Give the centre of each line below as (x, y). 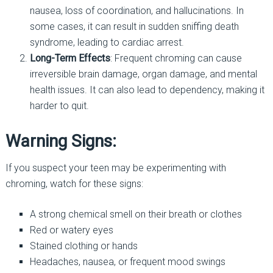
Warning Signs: (61, 141)
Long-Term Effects (70, 58)
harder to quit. (59, 105)
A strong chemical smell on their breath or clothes (136, 214)
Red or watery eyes (71, 230)
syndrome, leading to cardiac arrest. (107, 42)
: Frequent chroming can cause (176, 58)
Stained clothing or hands (83, 246)
